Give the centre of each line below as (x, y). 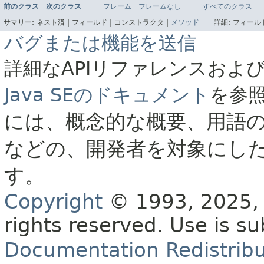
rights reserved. (87, 225)
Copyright (53, 202)
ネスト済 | (54, 23)
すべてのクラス (227, 7)
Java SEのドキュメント (107, 95)
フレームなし (160, 7)
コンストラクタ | (143, 23)
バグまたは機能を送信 (100, 43)
